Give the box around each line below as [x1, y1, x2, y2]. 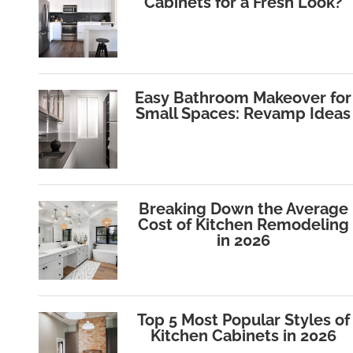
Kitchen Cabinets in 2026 [150, 326, 336, 346]
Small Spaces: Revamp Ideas [136, 104, 351, 124]
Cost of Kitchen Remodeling [137, 215, 349, 235]
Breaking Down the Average [138, 199, 348, 219]
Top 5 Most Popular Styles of [136, 310, 350, 330]
